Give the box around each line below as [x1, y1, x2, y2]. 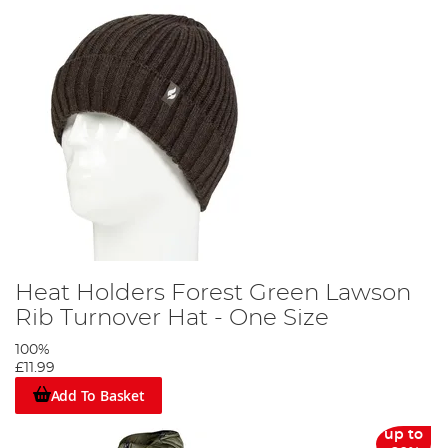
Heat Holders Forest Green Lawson [15, 281, 411, 306]
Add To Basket [50, 385, 145, 405]
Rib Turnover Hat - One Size [15, 306, 329, 331]
